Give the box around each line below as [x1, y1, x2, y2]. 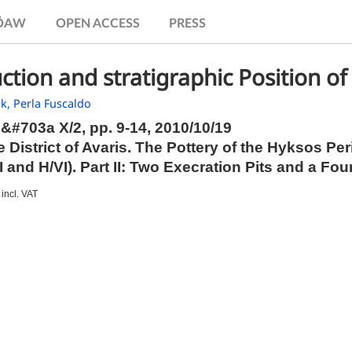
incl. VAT [2, 189, 38, 200]
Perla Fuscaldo [13, 96, 91, 111]
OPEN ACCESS [55, 17, 140, 30]
